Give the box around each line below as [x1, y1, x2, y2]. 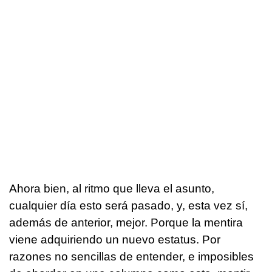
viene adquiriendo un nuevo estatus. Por [9, 233, 220, 246]
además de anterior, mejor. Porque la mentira [9, 216, 243, 229]
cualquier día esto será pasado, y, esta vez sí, [9, 199, 248, 212]
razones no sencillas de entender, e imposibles [9, 250, 254, 263]
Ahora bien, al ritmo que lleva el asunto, [9, 182, 214, 195]
